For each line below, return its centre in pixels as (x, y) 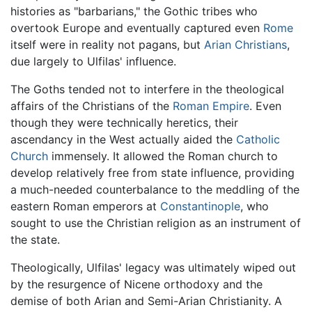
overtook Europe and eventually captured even (137, 28)
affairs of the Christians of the (92, 106)
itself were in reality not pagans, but (107, 44)
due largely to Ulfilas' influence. (93, 61)
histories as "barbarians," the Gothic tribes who (134, 11)
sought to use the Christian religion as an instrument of (156, 223)
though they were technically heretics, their (124, 122)
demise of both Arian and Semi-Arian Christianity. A (146, 301)
